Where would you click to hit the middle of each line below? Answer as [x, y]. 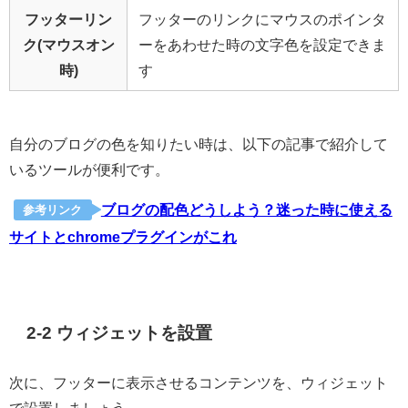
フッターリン [68, 20]
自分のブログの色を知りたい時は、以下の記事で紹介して [199, 144]
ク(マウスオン [68, 45]
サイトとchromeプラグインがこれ [123, 236]
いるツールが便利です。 [89, 170]
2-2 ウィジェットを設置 [120, 332]
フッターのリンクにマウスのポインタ [262, 20]
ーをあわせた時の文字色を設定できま [262, 45]
